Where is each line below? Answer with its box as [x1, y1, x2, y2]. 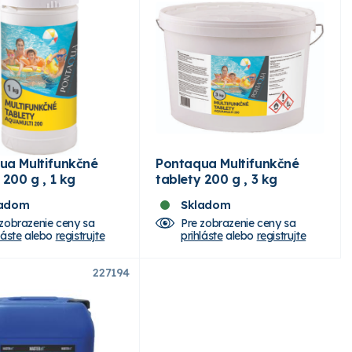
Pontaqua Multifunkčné [156, 155, 299, 171]
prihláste [181, 228, 223, 243]
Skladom [181, 197, 231, 212]
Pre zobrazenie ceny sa [181, 215, 296, 230]
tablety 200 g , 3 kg [156, 170, 277, 187]
